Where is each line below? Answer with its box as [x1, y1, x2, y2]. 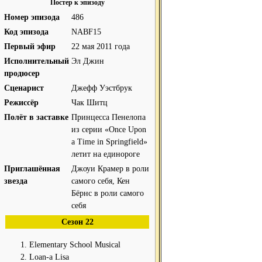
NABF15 [71, 27, 101, 36]
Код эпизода [4, 27, 49, 36]
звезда [4, 176, 27, 185]
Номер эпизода [4, 12, 60, 22]
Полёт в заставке [4, 112, 68, 122]
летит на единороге [71, 149, 140, 158]
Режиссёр [4, 98, 39, 107]
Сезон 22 [61, 217, 94, 226]
